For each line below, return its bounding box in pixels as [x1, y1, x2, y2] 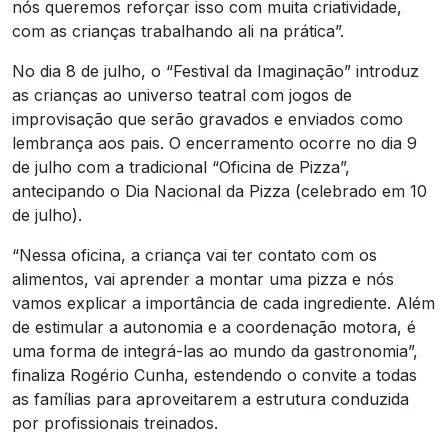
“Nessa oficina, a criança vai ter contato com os [12, 244, 377, 265]
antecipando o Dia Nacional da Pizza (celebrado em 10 [12, 180, 427, 201]
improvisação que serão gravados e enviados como [12, 108, 403, 129]
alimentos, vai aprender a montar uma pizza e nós [12, 268, 394, 289]
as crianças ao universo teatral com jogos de [12, 84, 352, 105]
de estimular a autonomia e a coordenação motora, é [12, 316, 416, 337]
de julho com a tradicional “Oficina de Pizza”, [12, 156, 350, 177]
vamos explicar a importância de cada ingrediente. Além [12, 292, 435, 313]
